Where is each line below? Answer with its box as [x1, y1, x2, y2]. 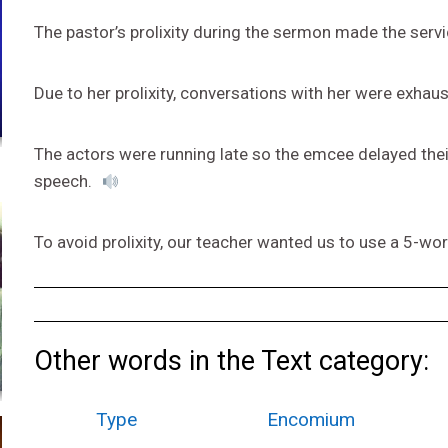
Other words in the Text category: [33, 345, 429, 377]
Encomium [267, 408, 356, 431]
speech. [33, 171, 96, 191]
